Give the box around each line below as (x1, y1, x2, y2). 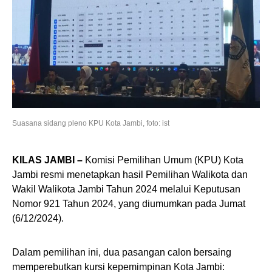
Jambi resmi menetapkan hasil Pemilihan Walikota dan (12, 169, 248, 180)
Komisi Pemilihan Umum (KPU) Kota (83, 155, 243, 165)
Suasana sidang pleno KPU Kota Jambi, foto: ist (12, 119, 169, 127)
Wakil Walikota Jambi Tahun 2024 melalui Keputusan (12, 184, 240, 194)
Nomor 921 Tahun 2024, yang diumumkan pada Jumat (12, 199, 245, 209)
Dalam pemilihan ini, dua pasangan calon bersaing (12, 247, 231, 257)
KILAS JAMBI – (12, 155, 83, 165)
